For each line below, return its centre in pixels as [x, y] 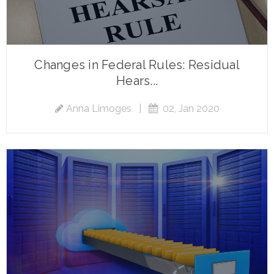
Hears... [137, 80]
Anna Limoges [98, 108]
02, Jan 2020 [188, 108]
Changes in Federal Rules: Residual [137, 65]
